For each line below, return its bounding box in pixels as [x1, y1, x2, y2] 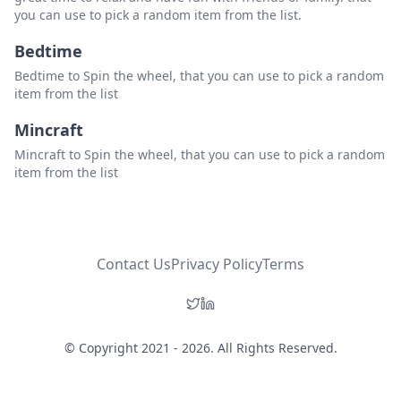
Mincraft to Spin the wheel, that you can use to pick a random [14, 146, 385, 164]
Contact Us [97, 254, 171, 275]
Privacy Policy [171, 254, 262, 275]
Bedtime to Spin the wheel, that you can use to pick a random [14, 67, 384, 85]
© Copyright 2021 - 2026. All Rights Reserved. [64, 339, 337, 357]
